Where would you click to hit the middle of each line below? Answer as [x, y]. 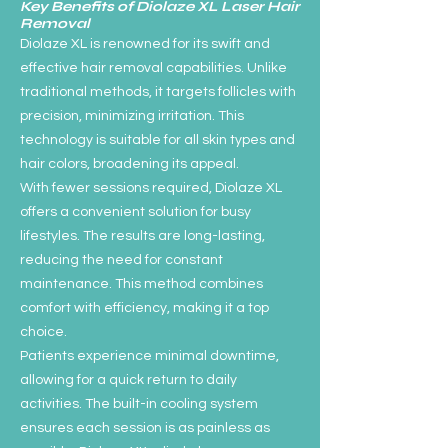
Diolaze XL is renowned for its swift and [145, 44]
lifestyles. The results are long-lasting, [142, 236]
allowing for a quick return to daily [128, 380]
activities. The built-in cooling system [139, 404]
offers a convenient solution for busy [135, 212]
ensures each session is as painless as [145, 428]
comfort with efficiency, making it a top [144, 308]
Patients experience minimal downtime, [149, 356]
